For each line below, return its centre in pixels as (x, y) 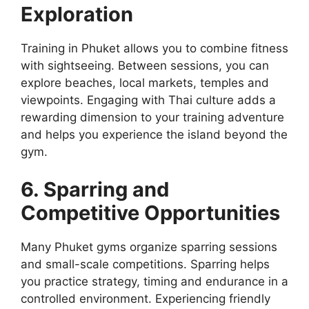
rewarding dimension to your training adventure (152, 117)
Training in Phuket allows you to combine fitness (154, 48)
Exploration (77, 14)
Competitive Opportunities (150, 213)
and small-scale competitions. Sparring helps (145, 265)
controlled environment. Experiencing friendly (146, 299)
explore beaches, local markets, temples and (145, 82)
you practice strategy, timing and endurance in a (154, 282)
